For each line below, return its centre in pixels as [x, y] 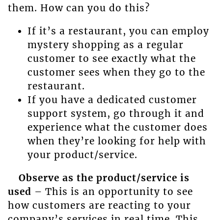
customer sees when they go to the [116, 72]
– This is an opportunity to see [112, 191]
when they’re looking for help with [117, 141]
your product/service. [82, 154]
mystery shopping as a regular [105, 44]
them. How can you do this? [79, 8]
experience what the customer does [117, 127]
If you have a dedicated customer [112, 99]
